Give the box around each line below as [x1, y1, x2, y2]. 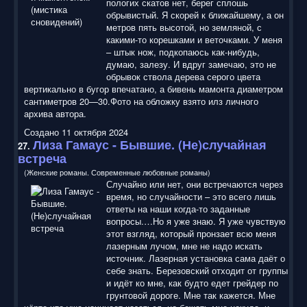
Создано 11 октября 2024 [24, 125, 128, 138]
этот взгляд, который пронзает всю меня [106, 226, 276, 240]
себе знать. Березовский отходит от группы [106, 263, 288, 277]
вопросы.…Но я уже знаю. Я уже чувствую [106, 214, 286, 228]
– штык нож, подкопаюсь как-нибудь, [106, 45, 260, 58]
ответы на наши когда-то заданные [106, 201, 250, 215]
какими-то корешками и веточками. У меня [106, 32, 282, 46]
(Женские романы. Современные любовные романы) [24, 166, 210, 177]
